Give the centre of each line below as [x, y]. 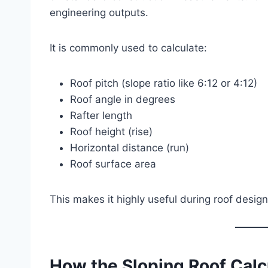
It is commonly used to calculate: [128, 48]
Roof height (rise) [111, 131]
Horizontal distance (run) [130, 147]
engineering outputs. [99, 12]
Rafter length [101, 115]
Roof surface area [113, 164]
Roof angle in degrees [123, 99]
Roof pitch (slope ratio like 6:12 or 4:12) [164, 83]
